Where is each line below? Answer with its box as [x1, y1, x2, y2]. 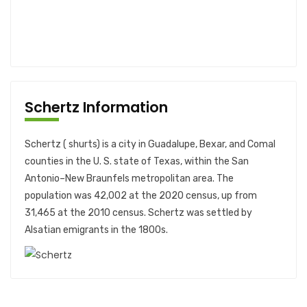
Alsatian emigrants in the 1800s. [25, 224, 168, 236]
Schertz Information [25, 97, 168, 117]
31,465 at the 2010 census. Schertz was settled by [25, 207, 252, 219]
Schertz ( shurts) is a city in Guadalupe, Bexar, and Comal [25, 138, 275, 150]
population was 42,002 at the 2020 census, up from [25, 190, 257, 201]
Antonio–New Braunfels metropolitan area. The [25, 173, 234, 184]
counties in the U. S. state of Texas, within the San [25, 156, 249, 167]
